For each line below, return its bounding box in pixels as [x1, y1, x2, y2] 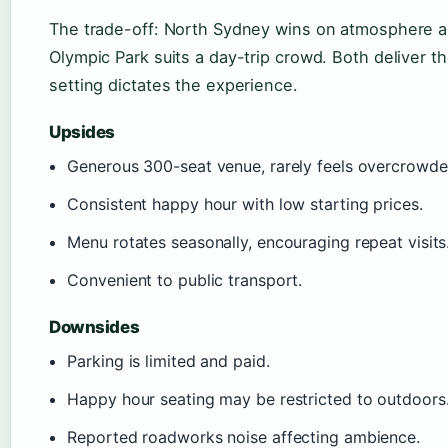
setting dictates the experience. [49, 75, 298, 95]
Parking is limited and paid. [67, 351, 270, 371]
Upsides [49, 122, 116, 142]
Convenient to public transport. [67, 270, 303, 290]
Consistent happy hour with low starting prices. [67, 194, 423, 214]
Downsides [49, 317, 140, 337]
